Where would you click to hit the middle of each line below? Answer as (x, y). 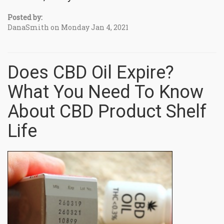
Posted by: (25, 17)
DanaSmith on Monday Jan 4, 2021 (68, 27)
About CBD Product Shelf (107, 111)
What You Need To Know (105, 92)
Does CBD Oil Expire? (91, 72)
